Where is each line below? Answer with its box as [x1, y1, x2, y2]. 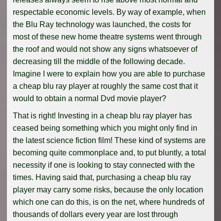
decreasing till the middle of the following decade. [13, 57, 185, 66]
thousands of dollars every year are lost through [13, 210, 178, 219]
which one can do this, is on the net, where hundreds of [13, 198, 204, 207]
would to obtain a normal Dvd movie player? [13, 94, 166, 103]
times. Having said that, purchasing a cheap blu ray [13, 173, 191, 182]
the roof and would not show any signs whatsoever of [13, 45, 197, 54]
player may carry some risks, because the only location [13, 185, 203, 194]
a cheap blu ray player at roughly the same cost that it [13, 82, 198, 91]
